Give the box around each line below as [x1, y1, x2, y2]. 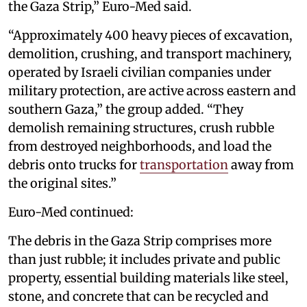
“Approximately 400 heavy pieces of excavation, [8, 27, 293, 44]
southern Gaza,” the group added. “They [8, 101, 243, 118]
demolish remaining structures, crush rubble [8, 120, 274, 136]
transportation [140, 157, 228, 173]
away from [228, 157, 294, 173]
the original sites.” [8, 175, 116, 192]
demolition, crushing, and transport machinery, [8, 46, 292, 62]
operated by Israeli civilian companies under [8, 64, 271, 81]
